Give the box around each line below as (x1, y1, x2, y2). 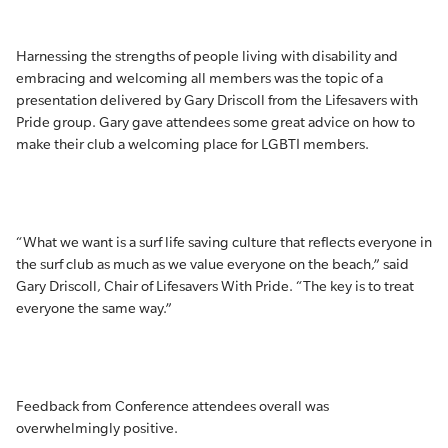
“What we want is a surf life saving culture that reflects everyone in (16, 234, 432, 250)
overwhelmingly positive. (16, 420, 178, 436)
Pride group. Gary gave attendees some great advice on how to (16, 114, 415, 130)
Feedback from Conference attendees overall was (16, 398, 329, 414)
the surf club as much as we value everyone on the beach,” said (16, 256, 409, 272)
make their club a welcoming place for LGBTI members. (16, 136, 369, 152)
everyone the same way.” (16, 300, 172, 316)
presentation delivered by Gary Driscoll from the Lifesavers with (16, 92, 418, 108)
